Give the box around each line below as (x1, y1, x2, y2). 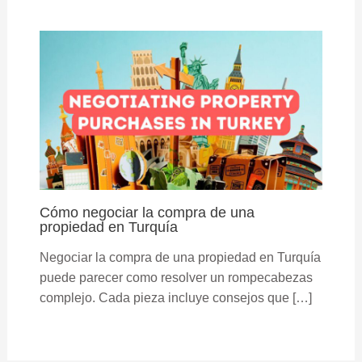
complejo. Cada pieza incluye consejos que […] (39, 290, 312, 305)
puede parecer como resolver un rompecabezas (39, 270, 313, 284)
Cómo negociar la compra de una (39, 203, 255, 221)
